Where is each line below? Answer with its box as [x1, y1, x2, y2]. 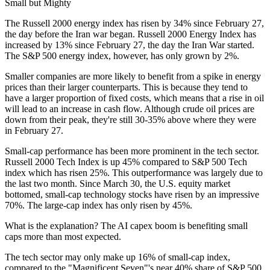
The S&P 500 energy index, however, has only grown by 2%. [5, 50, 239, 61]
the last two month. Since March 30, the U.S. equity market [5, 178, 230, 189]
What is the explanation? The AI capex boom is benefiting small [5, 220, 248, 231]
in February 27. [5, 125, 63, 136]
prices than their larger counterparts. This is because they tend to [5, 81, 248, 92]
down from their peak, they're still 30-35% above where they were [5, 114, 256, 125]
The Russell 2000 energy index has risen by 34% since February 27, [5, 17, 264, 28]
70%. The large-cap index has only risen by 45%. [5, 199, 192, 210]
